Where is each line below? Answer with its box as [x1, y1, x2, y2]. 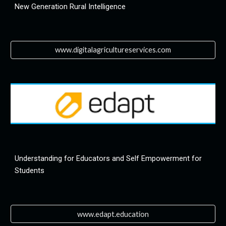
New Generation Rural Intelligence [15, 2, 126, 11]
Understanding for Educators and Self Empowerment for [15, 154, 202, 163]
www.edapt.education [77, 209, 149, 218]
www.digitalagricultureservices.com [55, 45, 171, 54]
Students [15, 166, 45, 176]
